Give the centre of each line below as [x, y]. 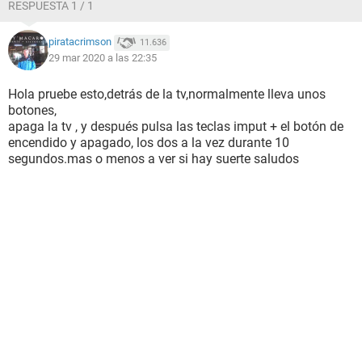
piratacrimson [80, 42]
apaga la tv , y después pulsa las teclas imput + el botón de [176, 126]
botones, [32, 110]
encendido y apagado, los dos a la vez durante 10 [149, 143]
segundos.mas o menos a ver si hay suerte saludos [154, 159]
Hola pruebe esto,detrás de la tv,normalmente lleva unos [167, 94]
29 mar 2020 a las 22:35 [103, 58]
